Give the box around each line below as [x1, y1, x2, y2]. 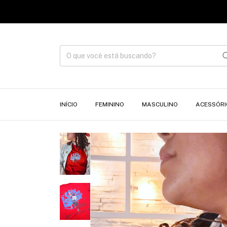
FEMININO [95, 101, 124, 108]
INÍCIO [60, 101, 78, 108]
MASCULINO [142, 101, 178, 108]
